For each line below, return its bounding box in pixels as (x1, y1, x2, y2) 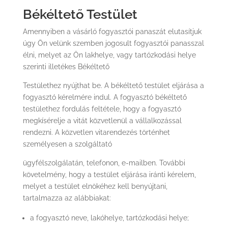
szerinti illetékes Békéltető (22, 63, 109, 71)
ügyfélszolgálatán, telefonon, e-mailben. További (22, 159, 185, 167)
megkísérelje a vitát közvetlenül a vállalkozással (22, 117, 182, 125)
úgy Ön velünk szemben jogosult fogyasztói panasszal (22, 39, 204, 47)
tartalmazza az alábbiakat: (22, 194, 111, 202)
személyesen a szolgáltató (22, 140, 112, 148)
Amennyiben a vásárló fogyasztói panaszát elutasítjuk (22, 27, 202, 36)
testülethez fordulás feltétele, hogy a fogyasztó (22, 105, 181, 113)
